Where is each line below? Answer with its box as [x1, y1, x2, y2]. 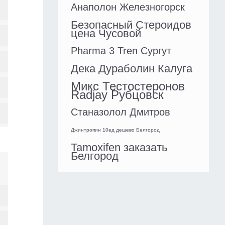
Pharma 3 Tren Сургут [71, 45, 171, 57]
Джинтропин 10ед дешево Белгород [71, 127, 160, 133]
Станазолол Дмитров [71, 106, 170, 118]
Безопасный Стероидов [71, 19, 191, 32]
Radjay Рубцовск [71, 88, 164, 102]
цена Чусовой [71, 27, 141, 40]
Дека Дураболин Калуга [71, 62, 192, 75]
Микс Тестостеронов [71, 79, 185, 93]
